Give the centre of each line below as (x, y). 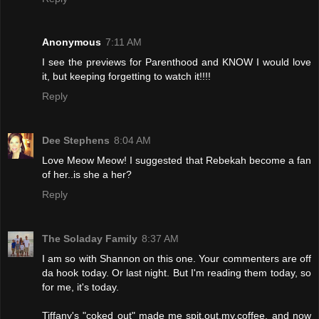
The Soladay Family (90, 239)
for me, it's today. (80, 287)
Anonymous (72, 42)
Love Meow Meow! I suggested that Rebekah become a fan (177, 161)
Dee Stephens (76, 141)
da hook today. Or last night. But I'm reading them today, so (177, 273)
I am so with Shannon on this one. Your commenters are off (177, 259)
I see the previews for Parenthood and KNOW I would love (177, 62)
